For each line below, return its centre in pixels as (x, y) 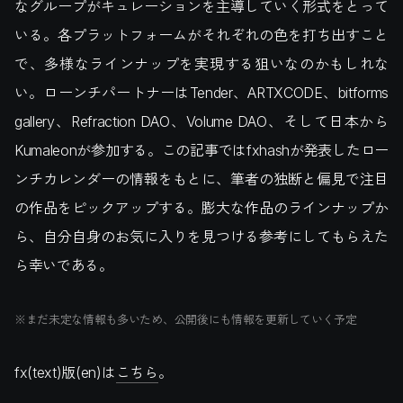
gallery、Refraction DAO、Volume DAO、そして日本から (201, 121)
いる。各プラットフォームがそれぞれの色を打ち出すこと (201, 35)
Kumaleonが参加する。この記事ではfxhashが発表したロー (201, 150)
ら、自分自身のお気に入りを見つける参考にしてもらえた (201, 237)
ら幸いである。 (64, 265)
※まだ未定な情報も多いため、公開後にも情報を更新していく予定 (186, 319)
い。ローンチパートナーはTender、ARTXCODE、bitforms (201, 93)
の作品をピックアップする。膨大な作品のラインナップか (201, 208)
